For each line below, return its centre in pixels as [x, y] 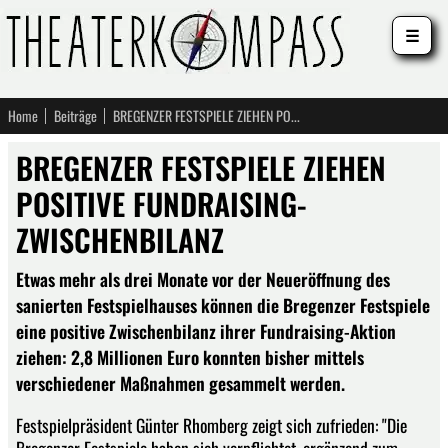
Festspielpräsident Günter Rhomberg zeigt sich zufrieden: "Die [211, 424]
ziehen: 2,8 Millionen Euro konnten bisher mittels [190, 357]
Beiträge [75, 115]
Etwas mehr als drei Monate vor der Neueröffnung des [203, 279]
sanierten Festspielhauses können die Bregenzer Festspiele [223, 305]
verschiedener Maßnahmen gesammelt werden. [180, 383]
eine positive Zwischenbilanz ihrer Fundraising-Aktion [206, 331]
